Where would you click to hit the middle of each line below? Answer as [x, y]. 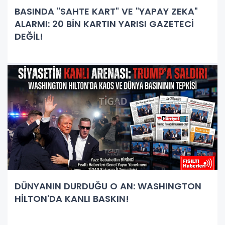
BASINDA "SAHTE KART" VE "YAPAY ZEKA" [106, 11]
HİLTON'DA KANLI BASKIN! [72, 198]
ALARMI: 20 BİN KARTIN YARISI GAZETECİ [104, 24]
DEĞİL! [29, 36]
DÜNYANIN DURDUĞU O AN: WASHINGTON [108, 186]
